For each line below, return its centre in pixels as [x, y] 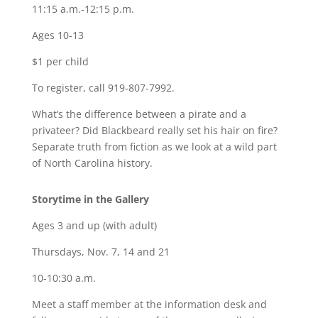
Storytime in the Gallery [90, 199]
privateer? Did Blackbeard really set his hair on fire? [154, 130]
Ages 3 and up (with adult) [94, 225]
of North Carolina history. [92, 163]
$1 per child [60, 61]
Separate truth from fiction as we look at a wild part [154, 147]
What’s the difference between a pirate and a [139, 114]
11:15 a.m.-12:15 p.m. [83, 9]
